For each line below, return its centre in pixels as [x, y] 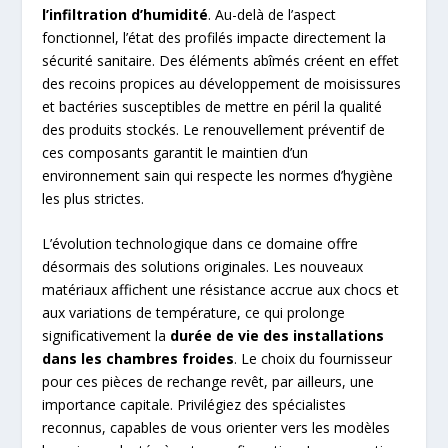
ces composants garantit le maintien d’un [175, 153]
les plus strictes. [93, 199]
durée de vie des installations [277, 336]
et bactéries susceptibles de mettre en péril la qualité [212, 107]
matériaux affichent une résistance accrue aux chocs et [221, 290]
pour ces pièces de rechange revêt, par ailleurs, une [208, 382]
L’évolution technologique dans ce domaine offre [200, 244]
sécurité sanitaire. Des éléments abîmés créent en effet [221, 61]
